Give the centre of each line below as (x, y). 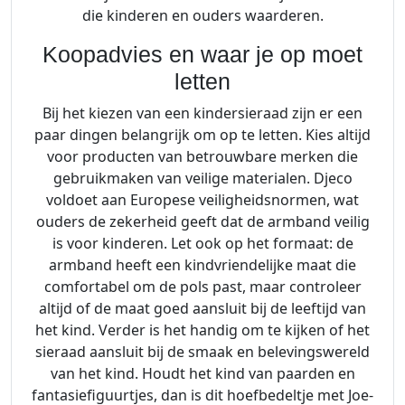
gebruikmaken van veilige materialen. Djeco (202, 179)
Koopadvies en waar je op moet (202, 55)
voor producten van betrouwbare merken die (202, 157)
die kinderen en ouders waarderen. (202, 16)
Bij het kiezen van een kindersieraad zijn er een (202, 113)
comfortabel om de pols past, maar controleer (202, 287)
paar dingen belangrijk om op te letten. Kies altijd (202, 135)
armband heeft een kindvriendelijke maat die (202, 265)
